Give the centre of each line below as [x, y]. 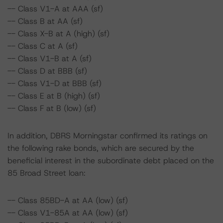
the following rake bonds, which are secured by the [101, 148]
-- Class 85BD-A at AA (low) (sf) [68, 200]
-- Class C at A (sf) [43, 46]
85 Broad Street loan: [47, 173]
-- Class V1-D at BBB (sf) [55, 83]
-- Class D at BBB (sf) [47, 71]
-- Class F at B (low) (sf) [52, 108]
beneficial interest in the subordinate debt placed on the [111, 161]
